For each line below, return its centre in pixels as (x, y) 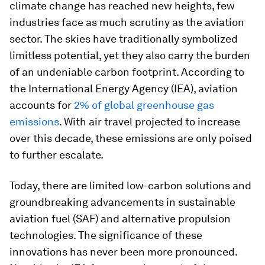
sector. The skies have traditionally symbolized (124, 39)
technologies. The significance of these (106, 235)
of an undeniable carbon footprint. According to (127, 72)
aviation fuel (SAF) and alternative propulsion (120, 219)
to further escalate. (56, 155)
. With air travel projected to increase (150, 122)
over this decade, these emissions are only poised (131, 138)
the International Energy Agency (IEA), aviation (124, 88)
